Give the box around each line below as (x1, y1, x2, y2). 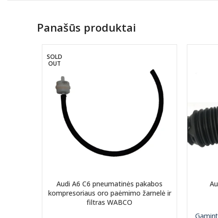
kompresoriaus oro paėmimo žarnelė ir (48, 188, 171, 198)
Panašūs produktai (37, 20, 136, 35)
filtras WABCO (87, 198, 132, 207)
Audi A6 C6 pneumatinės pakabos (56, 179, 163, 188)
